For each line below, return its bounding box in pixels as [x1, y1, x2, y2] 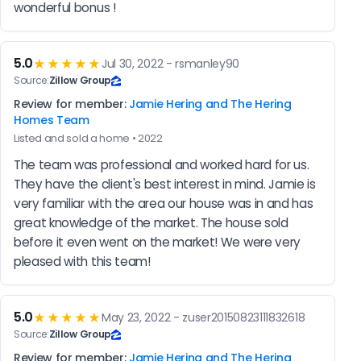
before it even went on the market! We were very [14, 234, 301, 251]
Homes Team [14, 112, 89, 129]
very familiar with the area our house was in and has [14, 195, 313, 213]
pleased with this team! [14, 253, 151, 271]
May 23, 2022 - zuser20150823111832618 [102, 309, 305, 326]
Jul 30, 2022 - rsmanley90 [102, 55, 240, 72]
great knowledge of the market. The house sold [14, 214, 288, 232]
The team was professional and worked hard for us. [14, 156, 309, 174]
